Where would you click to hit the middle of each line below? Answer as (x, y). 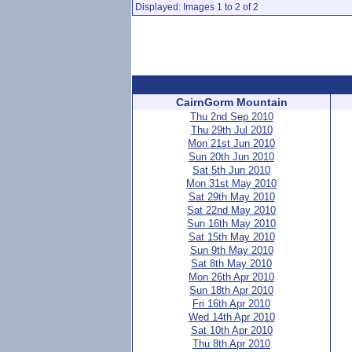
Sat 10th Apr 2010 (231, 330)
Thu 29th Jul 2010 (231, 130)
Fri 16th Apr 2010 (231, 304)
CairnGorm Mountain (231, 102)
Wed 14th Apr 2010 (231, 317)
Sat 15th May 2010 (231, 237)
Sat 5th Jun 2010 (231, 170)
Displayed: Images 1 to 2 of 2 (197, 7)
